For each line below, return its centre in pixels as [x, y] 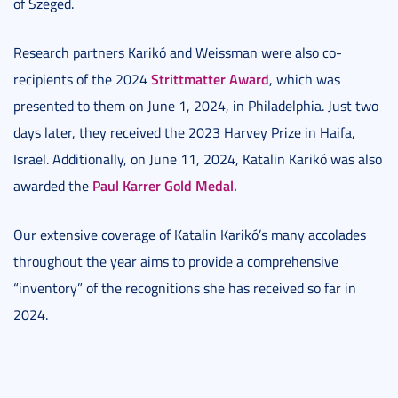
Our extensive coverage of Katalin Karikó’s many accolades [190, 235]
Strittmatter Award [210, 79]
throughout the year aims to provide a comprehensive [176, 262]
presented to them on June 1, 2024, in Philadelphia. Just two [196, 106]
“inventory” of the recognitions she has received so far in [185, 288]
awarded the [53, 186]
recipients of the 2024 [82, 80]
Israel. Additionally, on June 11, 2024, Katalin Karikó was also [198, 159]
